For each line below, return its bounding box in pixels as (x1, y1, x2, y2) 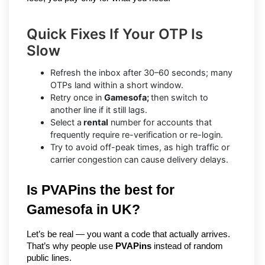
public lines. (27, 253, 72, 263)
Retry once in (50, 92, 104, 102)
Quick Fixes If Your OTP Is (27, 25, 203, 43)
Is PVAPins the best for (27, 182, 174, 198)
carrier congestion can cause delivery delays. (50, 154, 228, 164)
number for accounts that (108, 117, 212, 127)
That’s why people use (27, 241, 115, 251)
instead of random (151, 241, 223, 251)
